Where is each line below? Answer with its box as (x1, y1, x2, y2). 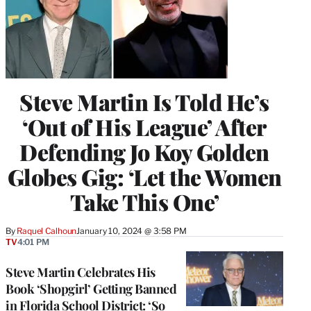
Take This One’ (69, 187, 219, 217)
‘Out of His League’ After (22, 112, 267, 142)
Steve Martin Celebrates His (6, 264, 155, 281)
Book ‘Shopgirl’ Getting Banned (6, 280, 176, 298)
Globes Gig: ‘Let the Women (7, 162, 282, 192)
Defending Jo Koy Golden (19, 137, 269, 167)
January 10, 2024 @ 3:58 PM (76, 226, 187, 237)
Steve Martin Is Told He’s (19, 87, 269, 117)
